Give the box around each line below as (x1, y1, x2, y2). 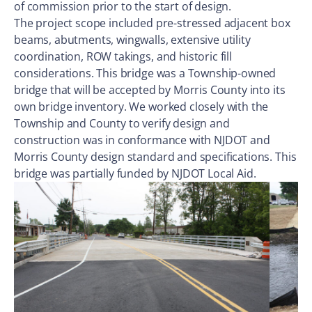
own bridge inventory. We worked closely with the (14, 99, 269, 114)
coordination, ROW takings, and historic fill (14, 49, 232, 64)
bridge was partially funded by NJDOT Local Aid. (14, 166, 256, 181)
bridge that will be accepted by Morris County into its (14, 82, 286, 97)
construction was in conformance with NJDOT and (14, 132, 270, 148)
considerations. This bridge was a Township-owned (14, 65, 276, 81)
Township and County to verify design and (14, 116, 230, 131)
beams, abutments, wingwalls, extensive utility (14, 32, 251, 47)
